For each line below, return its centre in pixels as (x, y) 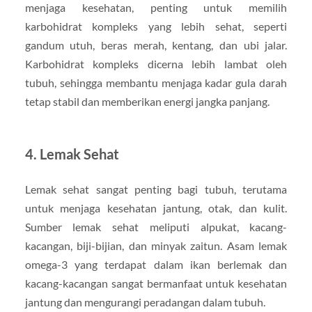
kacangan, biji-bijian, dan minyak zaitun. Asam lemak (156, 246)
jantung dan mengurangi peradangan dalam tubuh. (145, 302)
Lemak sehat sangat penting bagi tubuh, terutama (156, 189)
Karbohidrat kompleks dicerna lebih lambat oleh (156, 64)
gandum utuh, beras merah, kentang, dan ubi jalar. (156, 45)
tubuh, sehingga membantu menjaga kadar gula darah (156, 83)
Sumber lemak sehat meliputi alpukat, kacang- (156, 227)
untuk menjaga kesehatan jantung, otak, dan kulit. (156, 208)
